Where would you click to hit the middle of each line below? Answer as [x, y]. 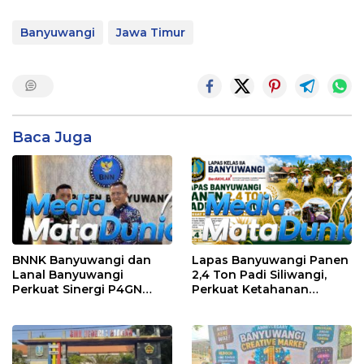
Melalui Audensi [59, 304]
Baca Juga [52, 138]
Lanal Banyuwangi [68, 275]
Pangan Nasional [243, 304]
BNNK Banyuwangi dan [82, 260]
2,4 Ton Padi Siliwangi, [259, 275]
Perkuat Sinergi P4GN [77, 290]
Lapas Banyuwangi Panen [270, 260]
